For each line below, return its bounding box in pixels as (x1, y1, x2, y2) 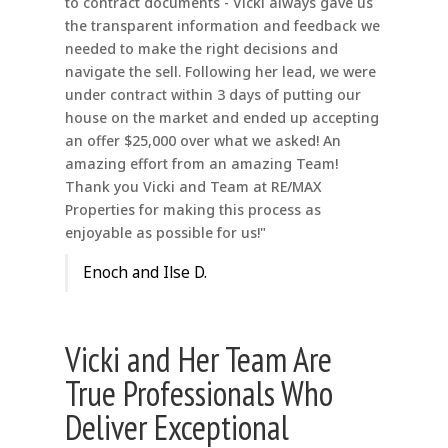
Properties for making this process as (64, 200, 321, 220)
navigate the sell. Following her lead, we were (64, 62, 376, 82)
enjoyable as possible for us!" (64, 223, 266, 243)
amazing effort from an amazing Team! (64, 154, 338, 174)
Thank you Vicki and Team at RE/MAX (64, 177, 322, 197)
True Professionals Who (64, 371, 333, 416)
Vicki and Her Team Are (64, 337, 332, 382)
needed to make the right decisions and (64, 39, 338, 59)
